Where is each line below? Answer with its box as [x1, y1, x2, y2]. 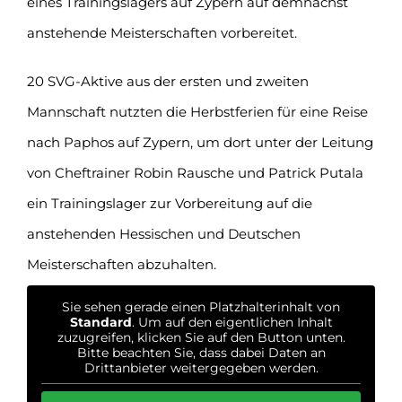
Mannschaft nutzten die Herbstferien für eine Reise [26, 102, 368, 120]
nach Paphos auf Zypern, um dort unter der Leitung [26, 133, 373, 151]
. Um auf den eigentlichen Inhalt [131, 313, 333, 330]
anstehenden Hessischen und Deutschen [26, 224, 301, 242]
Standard [69, 313, 132, 330]
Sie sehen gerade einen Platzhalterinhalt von [62, 298, 340, 315]
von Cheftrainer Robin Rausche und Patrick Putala [26, 163, 363, 181]
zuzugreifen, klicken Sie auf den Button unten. [57, 328, 345, 345]
